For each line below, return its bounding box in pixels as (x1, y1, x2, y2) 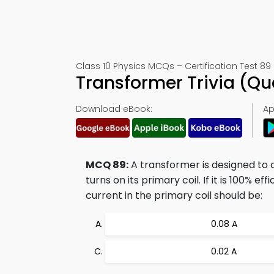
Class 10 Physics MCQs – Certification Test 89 (76, 60, 271, 72)
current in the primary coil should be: (86, 188, 262, 202)
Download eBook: (76, 103, 152, 115)
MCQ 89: (86, 158, 128, 172)
